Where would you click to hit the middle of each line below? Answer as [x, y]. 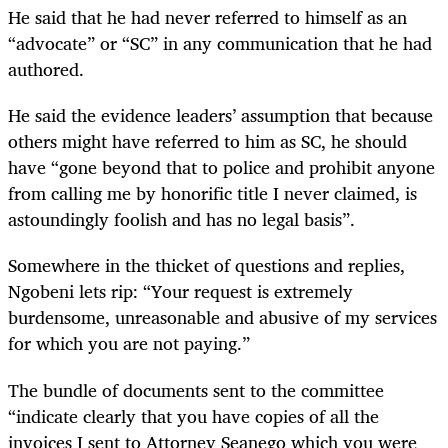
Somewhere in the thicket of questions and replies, [206, 265]
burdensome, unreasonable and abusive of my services [222, 317]
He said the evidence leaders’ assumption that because [220, 115]
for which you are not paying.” [129, 343]
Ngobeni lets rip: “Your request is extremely [180, 291]
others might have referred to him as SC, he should [207, 141]
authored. [46, 69]
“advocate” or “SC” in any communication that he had [220, 43]
